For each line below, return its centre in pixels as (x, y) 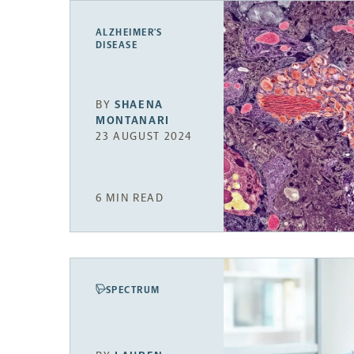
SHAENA (139, 104)
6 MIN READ (130, 198)
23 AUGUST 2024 (144, 136)
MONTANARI (133, 120)
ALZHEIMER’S (129, 32)
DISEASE (117, 45)
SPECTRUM (133, 290)
